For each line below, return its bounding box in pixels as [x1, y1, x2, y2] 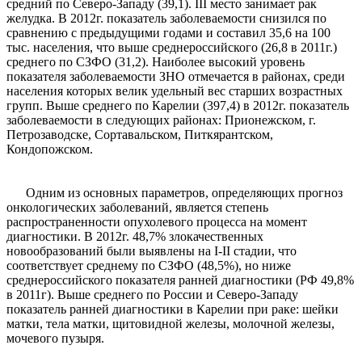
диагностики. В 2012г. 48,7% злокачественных [6, 229, 263, 244]
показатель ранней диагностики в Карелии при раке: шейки [6, 302, 339, 317]
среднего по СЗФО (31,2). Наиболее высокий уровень [6, 55, 305, 69]
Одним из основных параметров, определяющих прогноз [6, 186, 343, 200]
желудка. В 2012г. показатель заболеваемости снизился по [6, 11, 326, 26]
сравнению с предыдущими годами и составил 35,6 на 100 [6, 26, 330, 40]
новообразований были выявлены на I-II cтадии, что [6, 244, 297, 259]
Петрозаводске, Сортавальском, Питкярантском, [6, 128, 273, 142]
